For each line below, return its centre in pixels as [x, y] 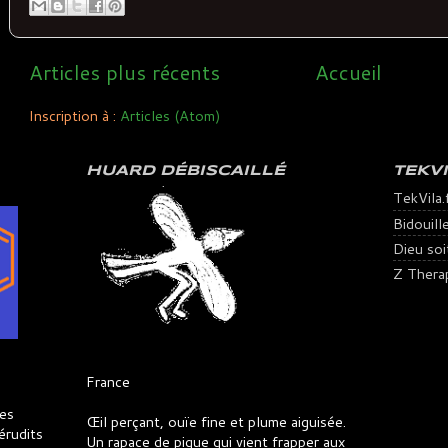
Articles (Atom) [170, 116]
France [108, 381]
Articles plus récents [124, 72]
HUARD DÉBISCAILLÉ [185, 170]
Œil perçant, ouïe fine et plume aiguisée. [216, 421]
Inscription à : [74, 116]
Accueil [348, 72]
